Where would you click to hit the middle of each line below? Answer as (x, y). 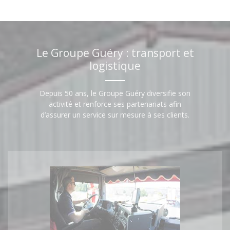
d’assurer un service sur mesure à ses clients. (115, 114)
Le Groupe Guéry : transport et (115, 53)
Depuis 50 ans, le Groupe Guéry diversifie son (115, 93)
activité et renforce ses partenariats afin (115, 104)
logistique (115, 65)
